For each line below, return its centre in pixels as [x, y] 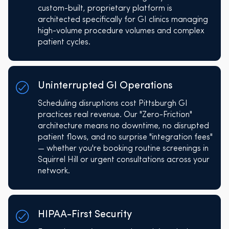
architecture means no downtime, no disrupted [123, 126]
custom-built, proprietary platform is [105, 8]
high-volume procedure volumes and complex [121, 31]
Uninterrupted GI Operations [105, 86]
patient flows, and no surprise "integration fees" [125, 137]
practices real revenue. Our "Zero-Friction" [115, 115]
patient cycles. [64, 42]
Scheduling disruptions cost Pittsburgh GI [112, 104]
